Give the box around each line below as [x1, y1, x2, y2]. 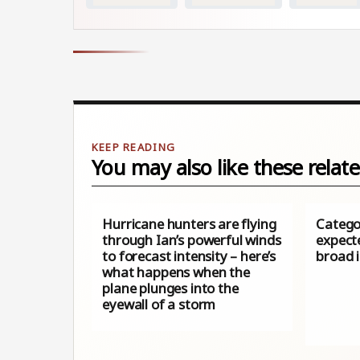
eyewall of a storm [102, 295, 216, 314]
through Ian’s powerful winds [102, 231, 281, 250]
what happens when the [102, 263, 250, 282]
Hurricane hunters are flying [102, 215, 276, 234]
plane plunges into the [102, 279, 239, 298]
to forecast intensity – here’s [102, 247, 276, 266]
